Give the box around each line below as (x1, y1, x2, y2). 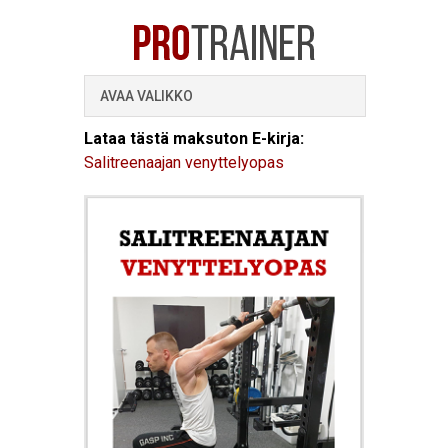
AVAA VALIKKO (100, 88, 193, 104)
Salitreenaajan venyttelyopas (84, 153, 284, 172)
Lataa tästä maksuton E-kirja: (84, 129, 304, 148)
